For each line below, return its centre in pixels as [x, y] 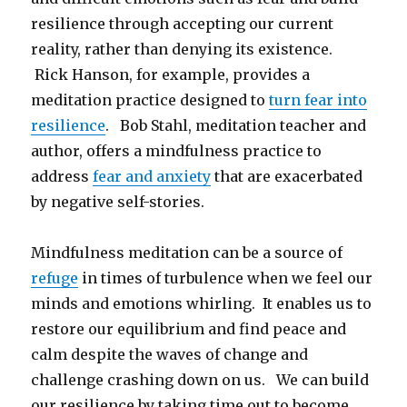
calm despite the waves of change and [170, 354]
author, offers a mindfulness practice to [177, 150]
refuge [55, 278]
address [62, 176]
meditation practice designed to [150, 99]
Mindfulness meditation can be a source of [187, 252]
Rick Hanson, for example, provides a [171, 74]
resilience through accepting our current [183, 23]
